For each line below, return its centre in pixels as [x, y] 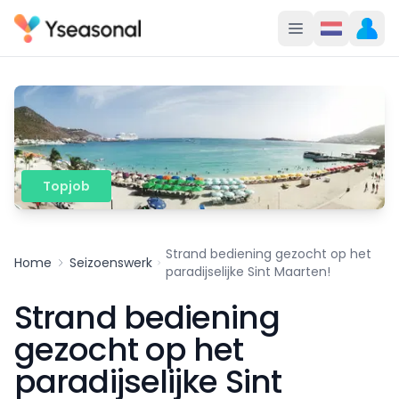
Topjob [66, 186]
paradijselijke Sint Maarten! [248, 271]
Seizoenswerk [111, 262]
